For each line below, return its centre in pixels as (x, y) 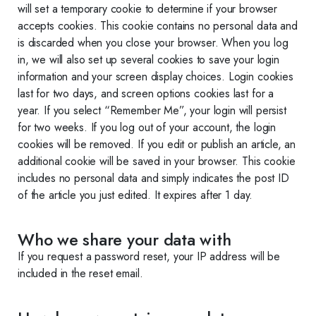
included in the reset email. (80, 273)
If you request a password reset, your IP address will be (149, 256)
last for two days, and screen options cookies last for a (146, 93)
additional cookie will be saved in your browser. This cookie (157, 161)
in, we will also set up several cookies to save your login (148, 60)
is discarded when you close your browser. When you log (153, 43)
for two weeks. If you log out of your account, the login (147, 127)
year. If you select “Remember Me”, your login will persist (152, 110)
